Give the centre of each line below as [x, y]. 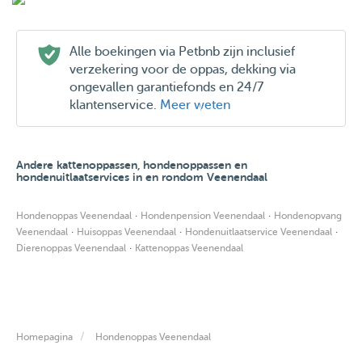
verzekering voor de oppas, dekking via [183, 70]
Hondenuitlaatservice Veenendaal [259, 232]
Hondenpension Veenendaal [203, 216]
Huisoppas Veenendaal [126, 232]
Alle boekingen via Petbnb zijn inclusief [182, 52]
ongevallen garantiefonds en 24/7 [166, 88]
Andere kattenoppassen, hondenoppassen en [132, 165]
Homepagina [44, 337]
